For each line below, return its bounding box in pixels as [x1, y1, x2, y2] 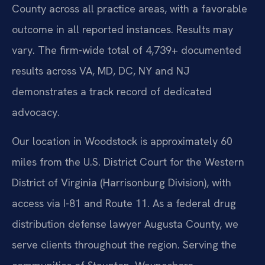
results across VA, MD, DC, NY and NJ [12, 63, 189, 77]
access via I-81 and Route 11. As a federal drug [12, 196, 236, 211]
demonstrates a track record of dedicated [12, 84, 212, 98]
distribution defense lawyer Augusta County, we [12, 217, 238, 231]
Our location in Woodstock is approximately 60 [12, 134, 232, 148]
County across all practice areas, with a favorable [12, 1, 247, 15]
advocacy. [12, 105, 60, 119]
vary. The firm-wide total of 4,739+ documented [12, 43, 241, 57]
